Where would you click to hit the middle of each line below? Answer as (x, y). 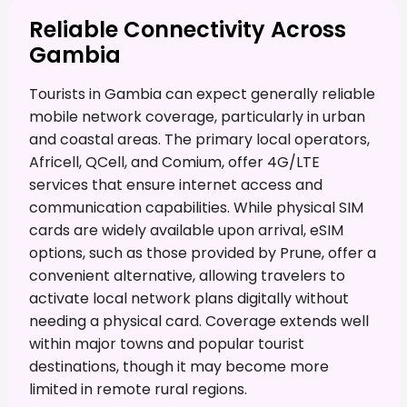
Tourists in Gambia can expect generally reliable (202, 94)
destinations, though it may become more (179, 366)
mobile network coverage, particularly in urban (197, 116)
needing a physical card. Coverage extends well (199, 321)
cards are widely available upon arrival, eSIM (186, 230)
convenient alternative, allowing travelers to (187, 275)
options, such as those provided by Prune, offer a (203, 253)
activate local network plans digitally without (189, 298)
